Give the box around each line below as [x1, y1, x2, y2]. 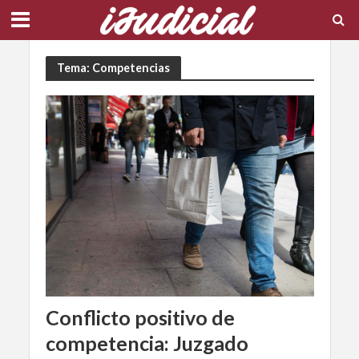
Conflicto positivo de [45, 305, 235, 330]
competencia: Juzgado [45, 331, 248, 356]
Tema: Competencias [56, 60, 170, 75]
